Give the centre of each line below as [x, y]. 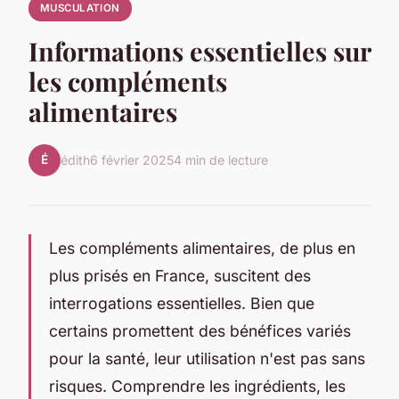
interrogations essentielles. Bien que [182, 303]
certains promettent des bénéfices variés [200, 330]
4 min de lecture [221, 160]
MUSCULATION [80, 8]
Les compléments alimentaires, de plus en [202, 248]
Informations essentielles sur [199, 50]
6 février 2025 [132, 160]
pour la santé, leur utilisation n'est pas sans [207, 358]
